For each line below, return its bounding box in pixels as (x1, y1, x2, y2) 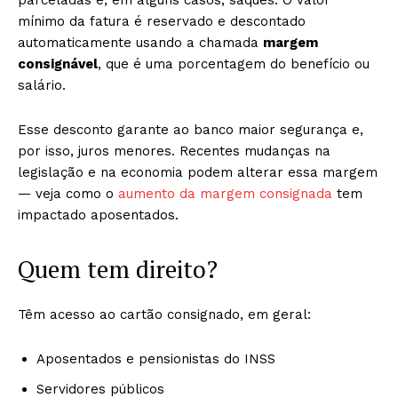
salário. (18, 77, 66, 93)
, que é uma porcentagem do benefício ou (98, 56, 370, 72)
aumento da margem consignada (118, 186, 332, 202)
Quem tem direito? (18, 253, 218, 285)
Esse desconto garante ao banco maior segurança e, (18, 122, 363, 138)
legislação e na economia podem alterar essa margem (18, 164, 378, 180)
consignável (18, 56, 98, 72)
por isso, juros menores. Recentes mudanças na (18, 143, 330, 159)
